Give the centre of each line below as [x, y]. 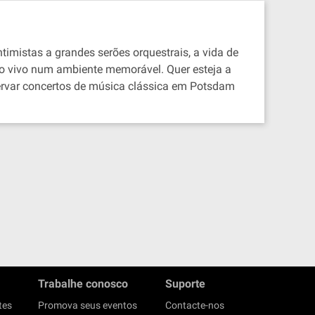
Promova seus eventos [88, 305]
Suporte [185, 284]
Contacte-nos [195, 305]
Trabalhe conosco [83, 284]
